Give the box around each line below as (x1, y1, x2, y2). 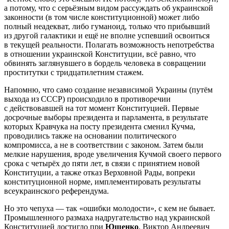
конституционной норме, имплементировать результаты (4, 177, 201, 187)
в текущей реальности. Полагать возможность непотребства (4, 40, 214, 50)
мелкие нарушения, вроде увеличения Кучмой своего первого (4, 150, 221, 159)
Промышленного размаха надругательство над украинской (4, 213, 210, 222)
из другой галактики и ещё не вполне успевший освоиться (4, 31, 210, 40)
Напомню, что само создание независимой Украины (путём (4, 85, 213, 95)
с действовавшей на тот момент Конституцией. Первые (4, 104, 199, 113)
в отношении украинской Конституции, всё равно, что (4, 50, 196, 59)
